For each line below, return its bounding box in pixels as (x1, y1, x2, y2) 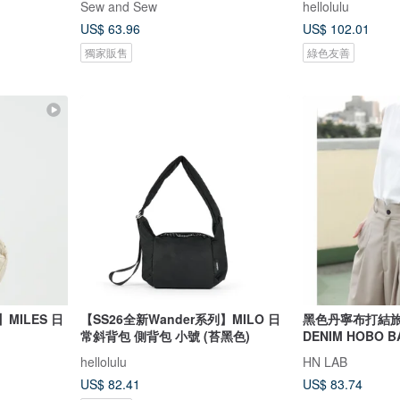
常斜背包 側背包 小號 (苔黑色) (79, 327, 250, 346)
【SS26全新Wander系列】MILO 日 (79, 310, 280, 329)
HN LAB (303, 353, 347, 371)
